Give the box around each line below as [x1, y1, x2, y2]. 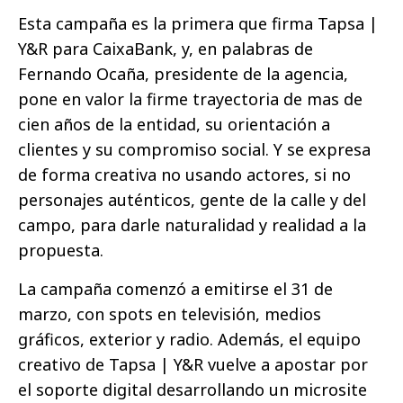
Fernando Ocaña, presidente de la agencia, [18, 63, 348, 85]
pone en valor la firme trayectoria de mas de [18, 88, 363, 110]
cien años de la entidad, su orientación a [18, 113, 330, 135]
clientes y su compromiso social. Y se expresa [18, 139, 371, 160]
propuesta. [18, 239, 103, 261]
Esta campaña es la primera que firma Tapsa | [18, 13, 378, 34]
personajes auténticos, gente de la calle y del [18, 189, 366, 210]
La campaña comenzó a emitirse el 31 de [18, 278, 333, 300]
